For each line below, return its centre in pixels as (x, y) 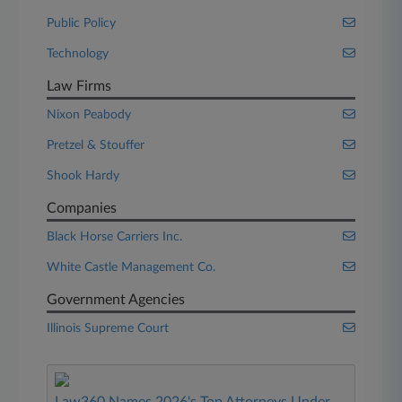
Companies (82, 208)
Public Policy (82, 23)
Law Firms (79, 86)
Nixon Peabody (89, 115)
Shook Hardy (83, 176)
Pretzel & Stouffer (96, 145)
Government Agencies (116, 300)
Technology (78, 54)
